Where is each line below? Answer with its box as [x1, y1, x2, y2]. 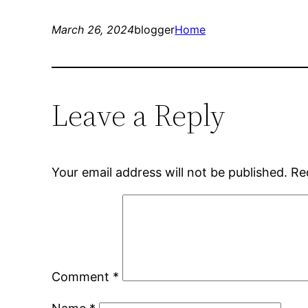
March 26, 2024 [52, 23, 135, 37]
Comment [52, 269, 113, 285]
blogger [134, 23, 175, 37]
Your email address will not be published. [52, 165, 288, 180]
